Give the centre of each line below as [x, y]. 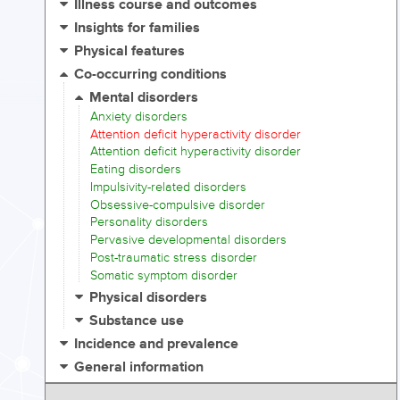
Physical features [130, 52]
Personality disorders [149, 222]
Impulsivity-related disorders [168, 187]
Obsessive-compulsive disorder [178, 204]
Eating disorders [136, 170]
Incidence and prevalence [157, 344]
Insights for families [137, 29]
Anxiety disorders [139, 116]
